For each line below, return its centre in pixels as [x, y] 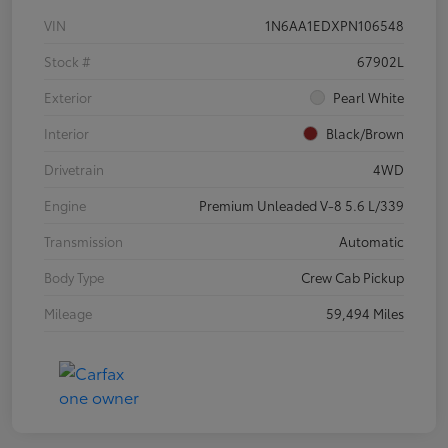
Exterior [68, 97]
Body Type [74, 277]
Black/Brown [365, 133]
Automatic [371, 241]
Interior [66, 133]
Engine [65, 205]
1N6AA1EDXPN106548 [334, 25]
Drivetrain [74, 169]
